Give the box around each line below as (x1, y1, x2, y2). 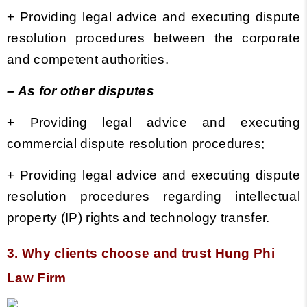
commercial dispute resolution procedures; (7, 136, 265, 151)
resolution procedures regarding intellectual (7, 189, 300, 204)
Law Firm (7, 271, 66, 285)
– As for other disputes (7, 84, 154, 98)
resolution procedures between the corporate (7, 31, 300, 45)
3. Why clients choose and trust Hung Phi (7, 246, 275, 260)
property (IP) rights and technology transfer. (7, 210, 270, 225)
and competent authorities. (7, 52, 169, 66)
